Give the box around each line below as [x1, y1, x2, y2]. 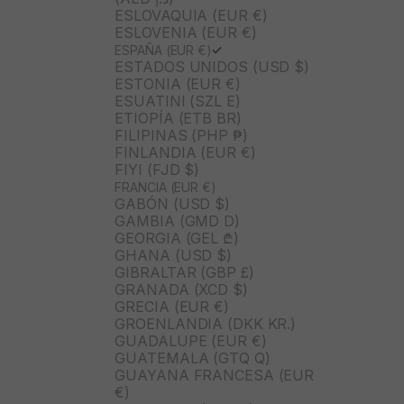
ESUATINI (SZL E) [115, 92, 241, 111]
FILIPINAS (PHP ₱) [115, 126, 248, 145]
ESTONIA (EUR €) [115, 75, 241, 94]
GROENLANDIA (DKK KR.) [115, 315, 297, 334]
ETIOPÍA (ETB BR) [115, 109, 242, 128]
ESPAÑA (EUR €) [115, 42, 212, 59]
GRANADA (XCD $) [115, 280, 248, 299]
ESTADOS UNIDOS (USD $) [115, 58, 310, 77]
